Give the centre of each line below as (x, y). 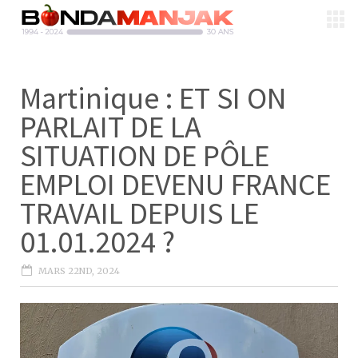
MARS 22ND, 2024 (79, 271)
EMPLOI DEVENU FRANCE (175, 184)
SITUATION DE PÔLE (145, 155)
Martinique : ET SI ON (153, 98)
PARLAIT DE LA (111, 127)
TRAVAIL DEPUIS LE (139, 213)
